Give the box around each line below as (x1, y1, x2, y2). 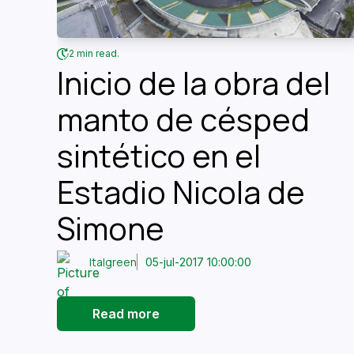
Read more (92, 305, 160, 322)
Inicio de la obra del (57, 61, 330, 104)
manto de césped (57, 97, 310, 141)
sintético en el (57, 134, 261, 177)
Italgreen (89, 254, 137, 270)
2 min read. (69, 47, 119, 60)
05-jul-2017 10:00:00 (145, 255, 252, 269)
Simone (57, 206, 164, 250)
